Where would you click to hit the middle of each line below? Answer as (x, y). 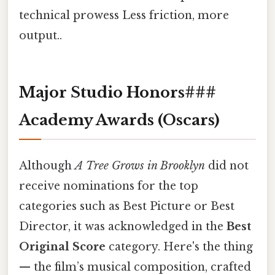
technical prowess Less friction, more (124, 15)
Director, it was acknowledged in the (123, 226)
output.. (41, 35)
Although (47, 165)
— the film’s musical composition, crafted (135, 267)
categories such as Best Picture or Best (127, 206)
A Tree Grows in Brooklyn (140, 165)
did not (227, 165)
